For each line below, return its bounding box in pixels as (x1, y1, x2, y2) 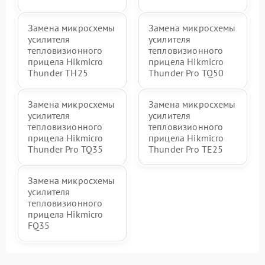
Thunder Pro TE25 (148, 143, 224, 155)
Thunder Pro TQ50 (148, 66, 224, 79)
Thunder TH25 (28, 66, 88, 79)
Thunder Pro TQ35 (28, 143, 104, 155)
